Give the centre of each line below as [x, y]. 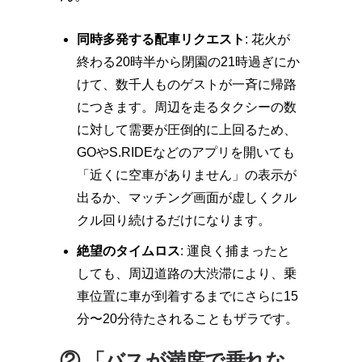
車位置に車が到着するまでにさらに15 [187, 296]
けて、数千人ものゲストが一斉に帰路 [186, 84]
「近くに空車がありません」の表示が [186, 175]
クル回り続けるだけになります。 [173, 220]
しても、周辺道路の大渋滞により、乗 [186, 274]
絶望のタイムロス [128, 251]
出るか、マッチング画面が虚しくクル [186, 198]
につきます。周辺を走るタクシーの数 [186, 107]
